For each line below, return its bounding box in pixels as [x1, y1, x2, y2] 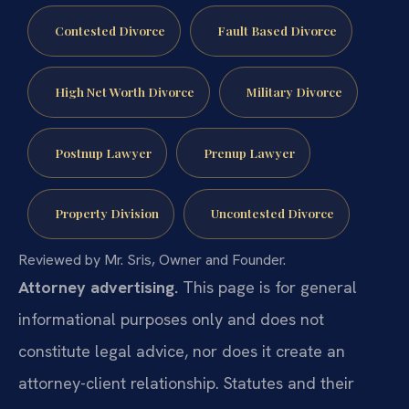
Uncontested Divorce [210, 204, 334, 222]
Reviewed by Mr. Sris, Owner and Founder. [18, 250, 286, 270]
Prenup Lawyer [203, 143, 295, 161]
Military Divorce [246, 82, 342, 100]
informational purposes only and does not [18, 309, 324, 330]
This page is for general [178, 277, 357, 299]
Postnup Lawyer [54, 143, 152, 161]
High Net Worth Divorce [54, 82, 194, 100]
